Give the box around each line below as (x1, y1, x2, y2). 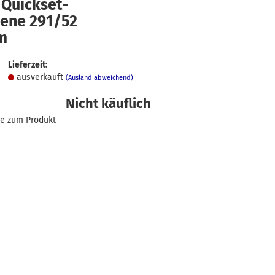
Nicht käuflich (65, 95, 151, 112)
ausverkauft (16, 72, 66, 82)
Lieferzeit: (7, 60, 47, 70)
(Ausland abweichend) (65, 74, 133, 82)
